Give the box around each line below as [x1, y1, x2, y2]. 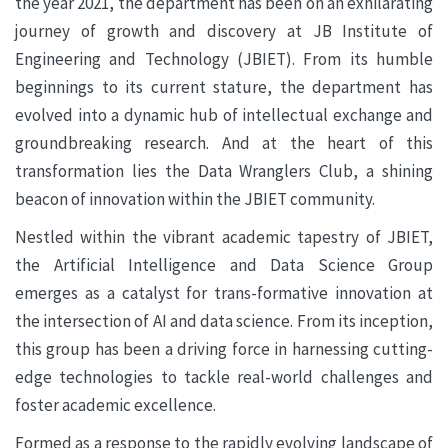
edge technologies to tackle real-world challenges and [15, 366, 433, 389]
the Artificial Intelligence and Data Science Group [15, 254, 433, 277]
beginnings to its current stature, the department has [15, 76, 433, 99]
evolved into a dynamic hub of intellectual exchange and [15, 104, 433, 127]
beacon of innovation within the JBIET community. [15, 188, 375, 211]
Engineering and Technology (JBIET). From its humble [15, 48, 433, 71]
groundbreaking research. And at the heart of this [15, 132, 433, 155]
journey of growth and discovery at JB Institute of [15, 20, 433, 43]
